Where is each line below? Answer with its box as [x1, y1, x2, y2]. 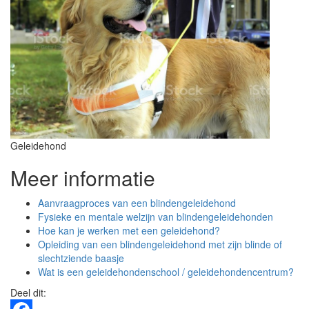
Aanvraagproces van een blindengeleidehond [38, 196, 236, 210]
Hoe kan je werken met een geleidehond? [38, 223, 220, 237]
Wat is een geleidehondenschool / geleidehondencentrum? [38, 265, 294, 279]
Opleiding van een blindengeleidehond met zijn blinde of [38, 237, 282, 251]
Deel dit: [10, 286, 46, 299]
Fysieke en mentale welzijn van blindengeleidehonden [38, 210, 273, 223]
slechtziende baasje [38, 251, 124, 265]
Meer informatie [10, 163, 155, 192]
